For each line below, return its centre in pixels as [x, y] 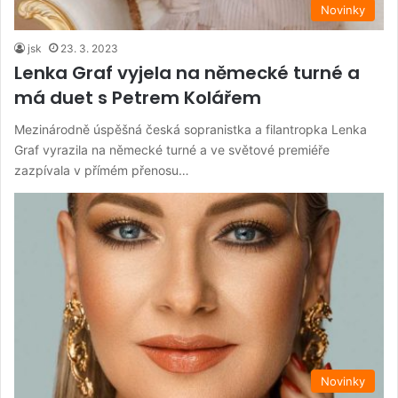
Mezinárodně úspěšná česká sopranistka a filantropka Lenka [191, 130]
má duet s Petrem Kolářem [138, 98]
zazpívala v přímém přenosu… [102, 171]
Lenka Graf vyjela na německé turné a [187, 73]
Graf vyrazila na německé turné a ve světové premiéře [172, 150]
